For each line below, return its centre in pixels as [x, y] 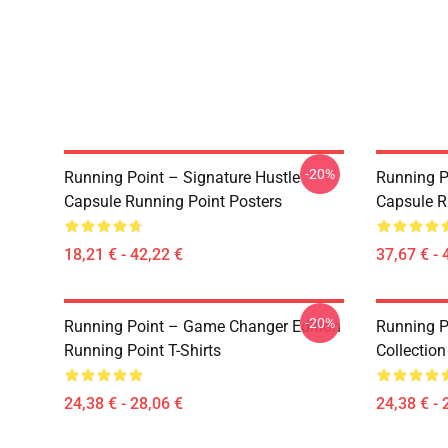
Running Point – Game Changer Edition [202, 326]
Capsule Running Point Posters [173, 201]
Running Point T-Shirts [142, 350]
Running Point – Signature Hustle [182, 177]
